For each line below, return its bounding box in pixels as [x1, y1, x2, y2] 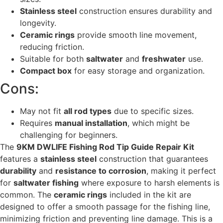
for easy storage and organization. [72, 66, 205, 76]
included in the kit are [107, 190, 191, 200]
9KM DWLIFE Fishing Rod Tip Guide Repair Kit [16, 142, 194, 152]
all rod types [64, 106, 111, 116]
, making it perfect [146, 166, 216, 176]
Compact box [20, 66, 72, 76]
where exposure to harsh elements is [79, 178, 220, 188]
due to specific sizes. [111, 106, 194, 116]
